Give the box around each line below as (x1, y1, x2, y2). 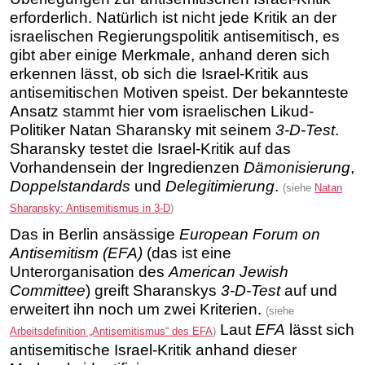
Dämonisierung (244, 158, 350, 176)
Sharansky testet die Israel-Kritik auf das (10, 139, 291, 157)
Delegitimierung (165, 177, 275, 195)
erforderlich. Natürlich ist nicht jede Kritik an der (10, 8, 336, 26)
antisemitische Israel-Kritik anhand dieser (10, 341, 297, 358)
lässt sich (285, 320, 354, 338)
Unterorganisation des (10, 262, 169, 280)
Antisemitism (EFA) (10, 244, 143, 262)
